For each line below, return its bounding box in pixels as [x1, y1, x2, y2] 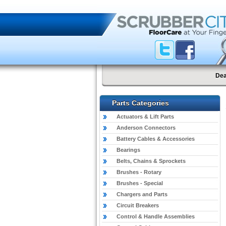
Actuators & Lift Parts [117, 114, 174, 120]
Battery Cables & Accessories [117, 136, 195, 142]
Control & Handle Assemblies [117, 213, 195, 219]
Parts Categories [112, 99, 169, 107]
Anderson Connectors [117, 125, 176, 131]
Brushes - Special [117, 180, 163, 186]
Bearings [117, 147, 140, 153]
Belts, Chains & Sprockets [117, 158, 186, 164]
